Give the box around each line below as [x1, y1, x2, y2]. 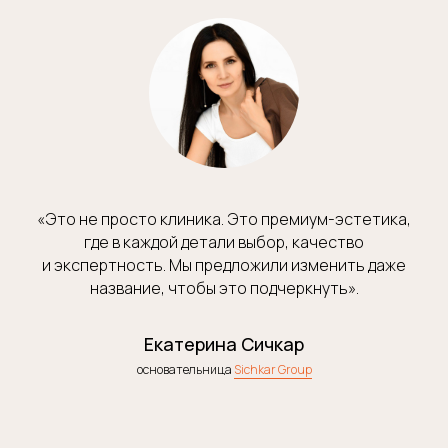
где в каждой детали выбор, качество [84, 230, 364, 253]
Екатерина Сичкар [144, 331, 304, 356]
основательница [136, 360, 234, 378]
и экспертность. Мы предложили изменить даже [42, 253, 406, 276]
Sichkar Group [233, 360, 312, 378]
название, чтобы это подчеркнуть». [89, 276, 359, 299]
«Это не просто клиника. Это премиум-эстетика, [37, 207, 411, 230]
